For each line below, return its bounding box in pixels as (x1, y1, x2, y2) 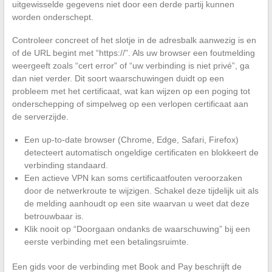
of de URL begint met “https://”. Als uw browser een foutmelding (12, 47, 255, 58)
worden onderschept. (12, 12, 93, 22)
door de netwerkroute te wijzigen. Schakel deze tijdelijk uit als (24, 185, 259, 195)
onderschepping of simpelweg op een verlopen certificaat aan (12, 98, 248, 109)
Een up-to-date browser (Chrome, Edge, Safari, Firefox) (24, 134, 239, 144)
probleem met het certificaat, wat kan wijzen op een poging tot (12, 86, 250, 96)
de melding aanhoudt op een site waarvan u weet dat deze (24, 198, 250, 208)
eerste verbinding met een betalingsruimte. (24, 236, 189, 246)
